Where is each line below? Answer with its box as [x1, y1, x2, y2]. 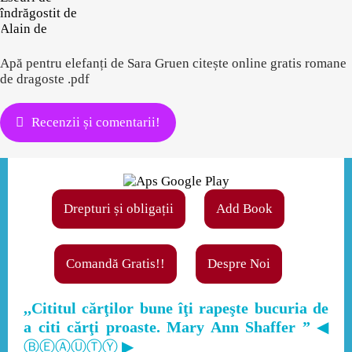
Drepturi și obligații [64, 201, 174, 216]
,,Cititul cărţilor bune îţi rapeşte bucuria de [24, 299, 328, 317]
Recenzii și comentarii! [31, 115, 160, 130]
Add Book [216, 201, 273, 216]
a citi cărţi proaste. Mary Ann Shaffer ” [24, 318, 317, 335]
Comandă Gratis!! [66, 256, 165, 271]
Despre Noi [207, 256, 270, 271]
